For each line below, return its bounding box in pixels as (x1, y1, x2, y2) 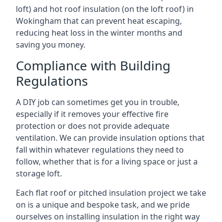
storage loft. (16, 168, 62, 179)
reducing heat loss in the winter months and (16, 27, 182, 38)
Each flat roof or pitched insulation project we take (16, 187, 206, 198)
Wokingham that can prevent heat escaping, (16, 15, 182, 26)
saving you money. (16, 39, 85, 50)
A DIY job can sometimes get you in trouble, (16, 97, 179, 108)
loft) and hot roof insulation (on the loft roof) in (16, 3, 194, 14)
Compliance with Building (16, 56, 170, 74)
